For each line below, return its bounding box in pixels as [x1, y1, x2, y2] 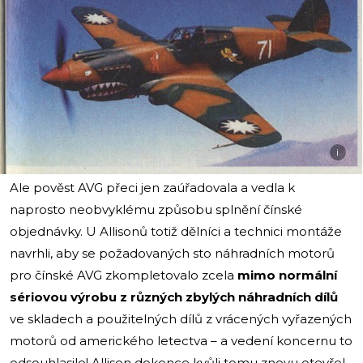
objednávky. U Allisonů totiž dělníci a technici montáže [10, 223, 342, 239]
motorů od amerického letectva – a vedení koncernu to [10, 332, 352, 348]
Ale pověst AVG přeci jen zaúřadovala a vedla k [10, 179, 295, 195]
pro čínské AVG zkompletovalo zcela [10, 267, 237, 283]
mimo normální [237, 267, 337, 283]
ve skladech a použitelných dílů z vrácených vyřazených [10, 310, 352, 327]
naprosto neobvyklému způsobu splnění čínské [10, 201, 302, 217]
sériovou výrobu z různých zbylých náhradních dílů [10, 288, 338, 305]
